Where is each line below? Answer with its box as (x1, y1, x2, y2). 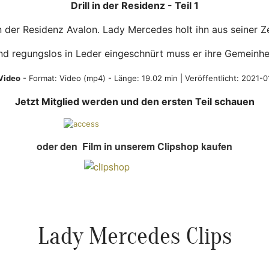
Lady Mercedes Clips (37, 222, 232, 251)
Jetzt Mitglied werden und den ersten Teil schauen (14, 95, 255, 108)
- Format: (20, 73, 59, 83)
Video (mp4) (59, 73, 106, 83)
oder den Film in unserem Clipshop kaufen (37, 139, 232, 154)
